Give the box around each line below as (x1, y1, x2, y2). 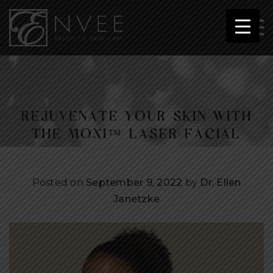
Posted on (32, 176, 86, 188)
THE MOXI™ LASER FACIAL (32, 124, 241, 141)
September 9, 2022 (86, 176, 183, 188)
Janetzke (113, 193, 160, 205)
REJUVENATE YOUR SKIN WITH (21, 107, 252, 123)
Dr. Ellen (200, 176, 241, 188)
